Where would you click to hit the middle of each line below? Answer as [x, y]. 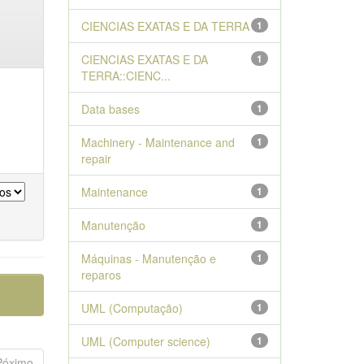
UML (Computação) [132, 308]
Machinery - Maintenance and [158, 142]
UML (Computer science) [145, 341]
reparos [101, 275]
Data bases [110, 109]
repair [96, 158]
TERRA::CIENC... [126, 76]
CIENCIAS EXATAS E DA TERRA [165, 26]
